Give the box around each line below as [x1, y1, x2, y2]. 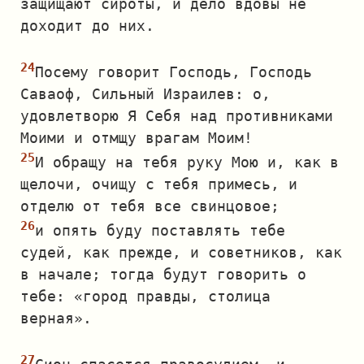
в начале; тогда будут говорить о [20, 266, 306, 283]
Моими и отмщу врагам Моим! [20, 129, 253, 146]
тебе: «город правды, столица [20, 288, 271, 305]
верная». [20, 310, 92, 327]
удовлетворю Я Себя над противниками [20, 107, 333, 124]
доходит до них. [20, 17, 154, 34]
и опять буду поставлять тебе [35, 222, 285, 239]
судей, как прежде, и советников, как [20, 244, 342, 261]
